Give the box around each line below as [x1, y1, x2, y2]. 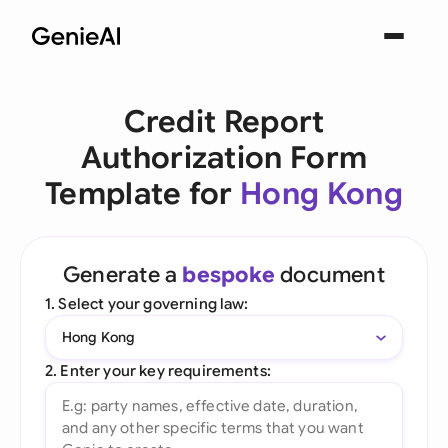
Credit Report [123, 103, 325, 141]
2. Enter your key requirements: [45, 361, 271, 380]
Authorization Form [80, 139, 368, 177]
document [274, 261, 385, 288]
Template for [45, 175, 241, 213]
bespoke [182, 261, 275, 288]
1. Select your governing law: [45, 294, 249, 313]
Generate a [63, 261, 183, 288]
